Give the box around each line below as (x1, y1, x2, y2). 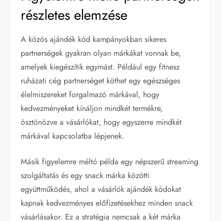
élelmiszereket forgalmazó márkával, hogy (21, 88, 160, 100)
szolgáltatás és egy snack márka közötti (21, 169, 150, 181)
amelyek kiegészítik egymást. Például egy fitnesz (21, 61, 180, 73)
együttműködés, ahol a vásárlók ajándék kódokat (21, 183, 182, 195)
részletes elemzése (21, 4, 128, 25)
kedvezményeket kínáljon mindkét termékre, (21, 102, 163, 114)
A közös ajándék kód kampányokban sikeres (21, 33, 167, 45)
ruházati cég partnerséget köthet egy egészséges (21, 74, 181, 86)
